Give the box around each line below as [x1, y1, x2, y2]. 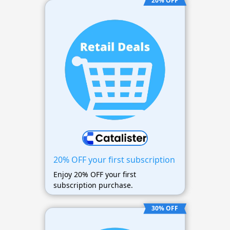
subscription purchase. [53, 180, 133, 190]
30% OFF [151, 204, 179, 213]
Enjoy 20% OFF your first [53, 169, 136, 180]
